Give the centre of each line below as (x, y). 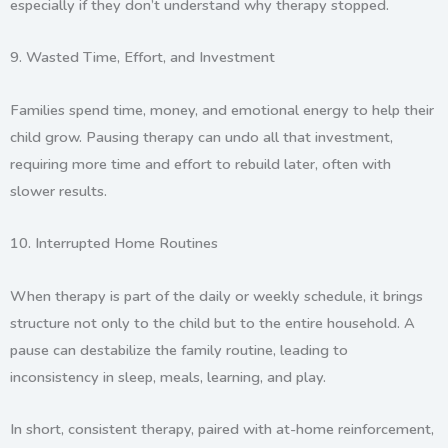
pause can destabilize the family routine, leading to (179, 349)
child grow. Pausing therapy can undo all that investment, (201, 136)
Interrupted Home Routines (126, 243)
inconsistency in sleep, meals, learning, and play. (168, 376)
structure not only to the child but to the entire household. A (212, 322)
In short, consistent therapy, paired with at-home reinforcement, (222, 429)
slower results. (58, 190)
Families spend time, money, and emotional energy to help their (222, 109)
